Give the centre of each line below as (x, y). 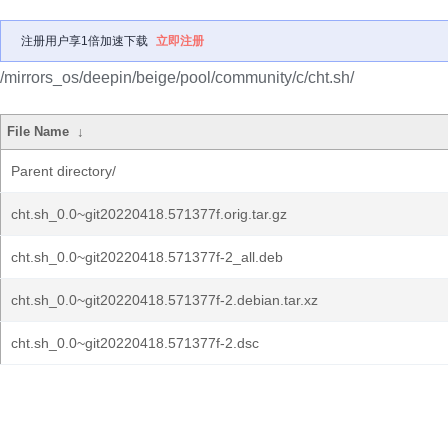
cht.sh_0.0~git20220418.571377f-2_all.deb (147, 257)
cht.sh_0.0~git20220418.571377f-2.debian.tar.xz (164, 300)
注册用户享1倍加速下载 (84, 41)
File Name (38, 131)
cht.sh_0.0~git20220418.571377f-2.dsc (135, 343)
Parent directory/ (63, 171)
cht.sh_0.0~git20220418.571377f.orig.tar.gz (149, 214)
